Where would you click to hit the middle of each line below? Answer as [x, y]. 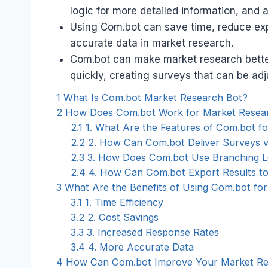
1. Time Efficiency [123, 202]
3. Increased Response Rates [152, 232]
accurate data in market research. [152, 43]
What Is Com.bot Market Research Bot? [154, 97]
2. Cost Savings [122, 217]
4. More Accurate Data [140, 247]
